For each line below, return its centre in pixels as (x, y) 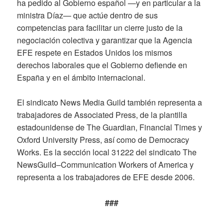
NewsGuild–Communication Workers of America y (106, 165)
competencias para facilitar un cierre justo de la (100, 27)
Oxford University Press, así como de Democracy (103, 140)
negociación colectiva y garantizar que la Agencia (105, 40)
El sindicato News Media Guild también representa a (110, 103)
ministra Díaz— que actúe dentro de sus (88, 15)
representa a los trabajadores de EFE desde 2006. (106, 177)
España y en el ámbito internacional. (81, 77)
